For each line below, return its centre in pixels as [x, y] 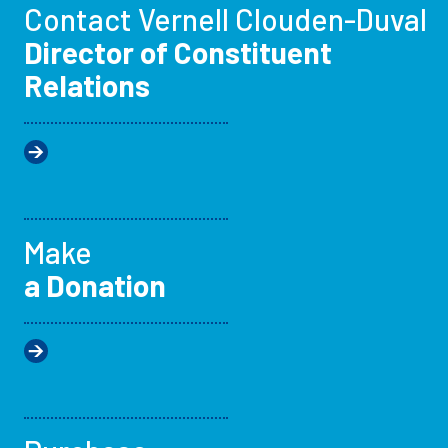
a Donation [95, 284]
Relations [87, 84]
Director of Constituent [178, 51]
